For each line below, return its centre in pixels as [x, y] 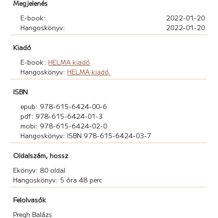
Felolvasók [30, 199]
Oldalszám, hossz [41, 155]
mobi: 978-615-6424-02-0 [64, 125]
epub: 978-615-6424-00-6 [64, 106]
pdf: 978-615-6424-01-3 [62, 116]
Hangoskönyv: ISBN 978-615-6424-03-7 [86, 135]
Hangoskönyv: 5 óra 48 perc [58, 179]
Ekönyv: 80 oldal [39, 170]
